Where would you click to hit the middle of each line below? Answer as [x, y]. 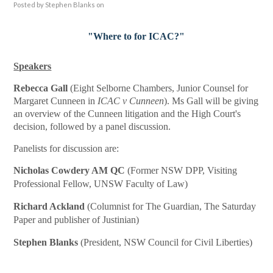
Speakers [33, 66]
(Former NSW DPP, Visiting [183, 170]
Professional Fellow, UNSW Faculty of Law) [101, 184]
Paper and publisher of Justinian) [76, 220]
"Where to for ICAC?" [136, 36]
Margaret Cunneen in [56, 101]
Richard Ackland [51, 206]
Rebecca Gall [41, 88]
